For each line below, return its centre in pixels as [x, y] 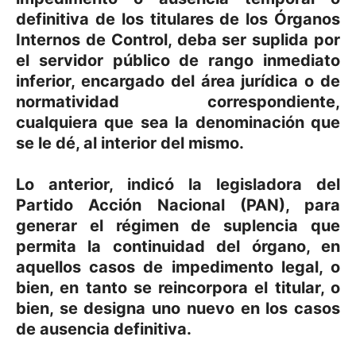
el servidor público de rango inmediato [178, 60]
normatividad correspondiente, [178, 102]
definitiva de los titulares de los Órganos [178, 19]
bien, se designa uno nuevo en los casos [178, 308]
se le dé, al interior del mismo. [130, 143]
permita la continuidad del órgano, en [178, 246]
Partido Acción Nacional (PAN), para [178, 205]
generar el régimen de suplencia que [178, 226]
